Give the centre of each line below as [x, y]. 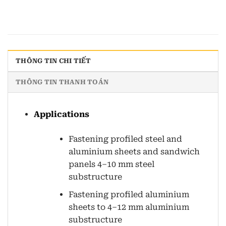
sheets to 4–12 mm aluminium [129, 207]
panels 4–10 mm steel [111, 164]
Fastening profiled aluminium [129, 194]
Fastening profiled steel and [125, 139]
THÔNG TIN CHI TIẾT [53, 61]
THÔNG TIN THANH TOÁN [62, 82]
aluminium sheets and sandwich [134, 152]
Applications [61, 115]
